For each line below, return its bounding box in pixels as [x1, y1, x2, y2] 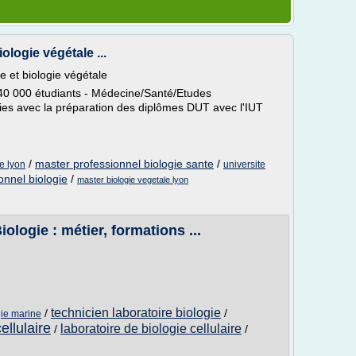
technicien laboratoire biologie [51, 306, 221, 319]
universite [223, 159, 265, 170]
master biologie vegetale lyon [77, 175, 188, 184]
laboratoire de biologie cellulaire [60, 322, 242, 335]
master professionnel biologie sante [35, 157, 214, 170]
